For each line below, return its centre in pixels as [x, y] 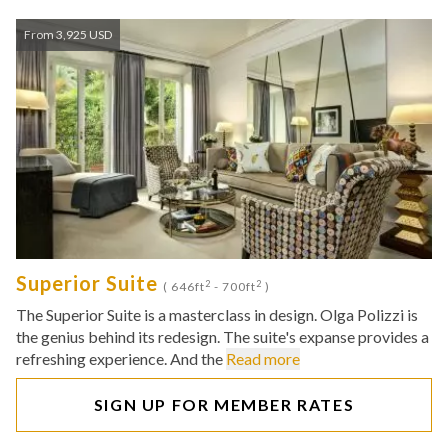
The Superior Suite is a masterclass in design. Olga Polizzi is [217, 314]
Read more [263, 358]
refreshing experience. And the [121, 358]
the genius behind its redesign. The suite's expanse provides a [222, 336]
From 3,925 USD [68, 34]
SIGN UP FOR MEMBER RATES [224, 404]
